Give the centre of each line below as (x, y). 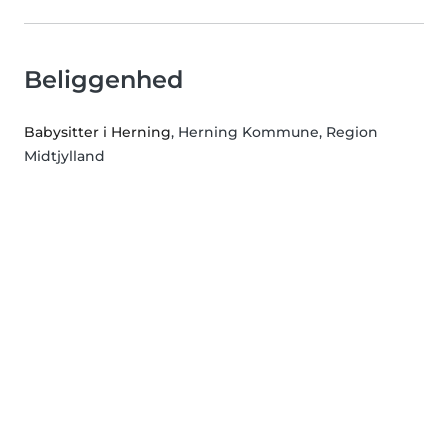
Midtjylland (64, 156)
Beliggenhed (103, 80)
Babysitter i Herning (97, 132)
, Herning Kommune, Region (274, 132)
